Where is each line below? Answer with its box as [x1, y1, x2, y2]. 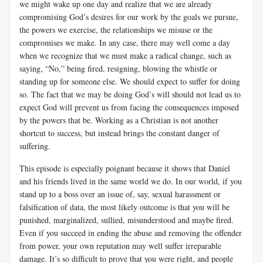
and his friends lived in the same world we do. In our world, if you [19, 175, 242, 187]
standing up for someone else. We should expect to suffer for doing [19, 75, 240, 87]
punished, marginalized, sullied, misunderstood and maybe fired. [19, 214, 234, 225]
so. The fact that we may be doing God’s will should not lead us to [19, 88, 241, 100]
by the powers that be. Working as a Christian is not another [19, 114, 218, 126]
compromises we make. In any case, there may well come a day [19, 36, 230, 48]
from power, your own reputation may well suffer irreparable [19, 240, 221, 251]
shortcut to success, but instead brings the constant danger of [19, 127, 220, 139]
